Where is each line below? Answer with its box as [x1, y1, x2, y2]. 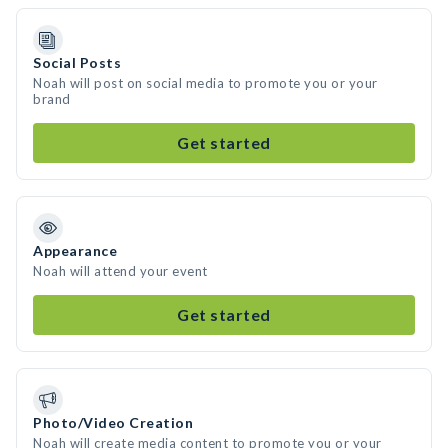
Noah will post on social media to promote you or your [33, 75, 378, 91]
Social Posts [33, 54, 121, 71]
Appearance [33, 242, 117, 259]
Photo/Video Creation [33, 414, 193, 431]
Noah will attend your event [33, 263, 208, 279]
